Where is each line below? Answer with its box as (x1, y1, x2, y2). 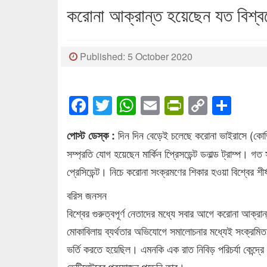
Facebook (88, 91, 172, 119)
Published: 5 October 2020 (77, 49, 193, 64)
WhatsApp (136, 91, 224, 119)
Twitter (112, 91, 168, 119)
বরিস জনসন (67, 187, 107, 203)
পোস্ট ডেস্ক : (67, 127, 118, 143)
